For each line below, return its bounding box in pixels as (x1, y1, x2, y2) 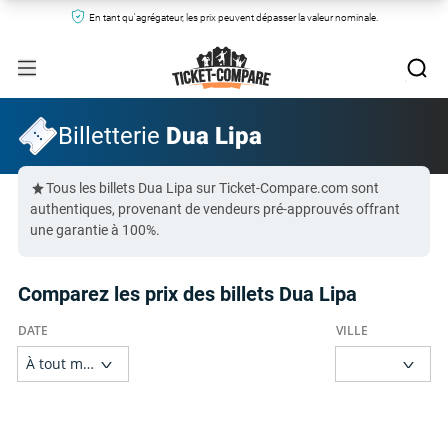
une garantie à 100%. (30, 222, 160, 238)
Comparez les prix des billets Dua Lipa (18, 282, 357, 306)
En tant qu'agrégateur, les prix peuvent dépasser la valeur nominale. (88, 12, 378, 23)
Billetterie (58, 122, 166, 150)
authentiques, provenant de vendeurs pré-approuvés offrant (30, 201, 400, 217)
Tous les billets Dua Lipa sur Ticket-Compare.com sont (46, 180, 379, 196)
